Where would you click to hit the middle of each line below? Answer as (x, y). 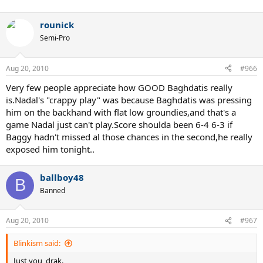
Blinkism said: (37, 243)
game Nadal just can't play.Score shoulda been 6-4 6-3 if (119, 124)
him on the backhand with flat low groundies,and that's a (121, 112)
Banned (53, 190)
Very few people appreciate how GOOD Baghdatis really (119, 87)
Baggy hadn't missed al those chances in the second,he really (129, 136)
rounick (57, 25)
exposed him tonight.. (50, 149)
